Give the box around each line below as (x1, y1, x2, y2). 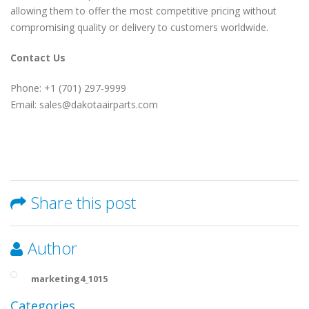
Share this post (31, 191, 136, 214)
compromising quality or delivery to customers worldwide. (10, 20, 268, 34)
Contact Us (10, 50, 66, 64)
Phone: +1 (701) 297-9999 (10, 81, 126, 94)
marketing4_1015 (31, 272, 108, 285)
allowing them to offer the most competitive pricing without (10, 3, 277, 17)
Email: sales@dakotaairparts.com (10, 97, 158, 111)
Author (28, 237, 77, 259)
